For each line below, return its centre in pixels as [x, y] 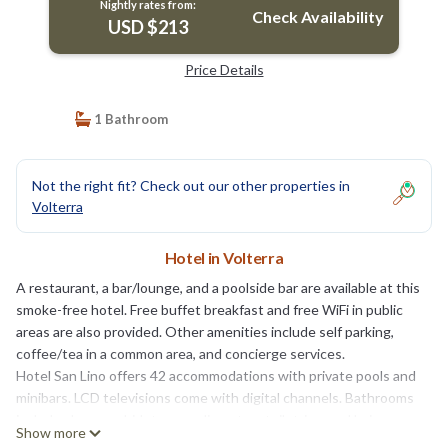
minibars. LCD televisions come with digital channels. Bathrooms [215, 397]
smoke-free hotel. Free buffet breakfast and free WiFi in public [209, 309]
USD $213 [147, 26]
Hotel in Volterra [224, 257]
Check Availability [317, 16]
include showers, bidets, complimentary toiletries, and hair [196, 419]
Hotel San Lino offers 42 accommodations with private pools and [216, 375]
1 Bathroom [129, 118]
